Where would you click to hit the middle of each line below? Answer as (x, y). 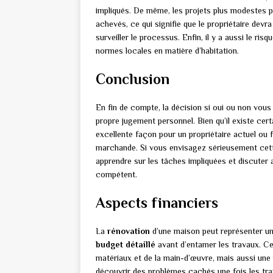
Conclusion (133, 79)
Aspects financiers (157, 202)
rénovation (129, 231)
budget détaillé (126, 244)
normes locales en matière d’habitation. (167, 50)
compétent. (116, 174)
